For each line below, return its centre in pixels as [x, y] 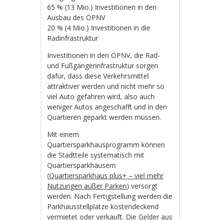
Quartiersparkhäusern [82, 165]
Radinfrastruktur [74, 38]
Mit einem [63, 135]
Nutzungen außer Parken [87, 186]
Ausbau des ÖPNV [77, 18]
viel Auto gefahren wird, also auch [101, 97]
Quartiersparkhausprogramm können [106, 145]
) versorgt [142, 186]
